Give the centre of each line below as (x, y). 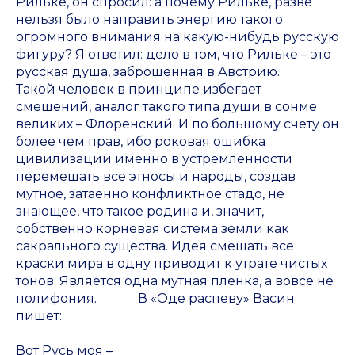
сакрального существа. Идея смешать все (155, 246)
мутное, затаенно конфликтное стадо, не (150, 194)
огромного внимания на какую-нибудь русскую (177, 37)
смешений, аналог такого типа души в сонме (166, 107)
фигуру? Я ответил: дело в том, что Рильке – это (174, 55)
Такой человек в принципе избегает (139, 90)
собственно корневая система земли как (153, 229)
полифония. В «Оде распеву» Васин (155, 299)
